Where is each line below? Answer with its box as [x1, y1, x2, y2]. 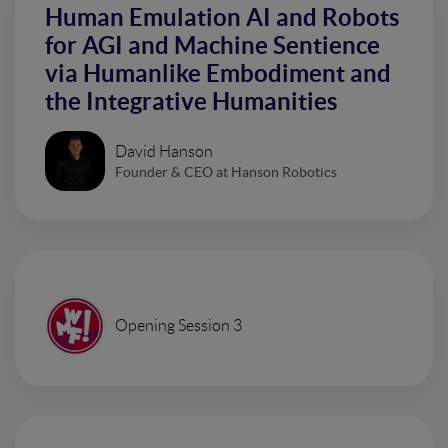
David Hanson [115, 142, 213, 160]
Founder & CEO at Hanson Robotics [115, 163, 337, 180]
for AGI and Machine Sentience [45, 32, 380, 59]
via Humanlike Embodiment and [45, 60, 391, 87]
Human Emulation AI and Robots [45, 4, 399, 31]
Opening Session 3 [115, 317, 242, 334]
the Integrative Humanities [45, 88, 337, 115]
